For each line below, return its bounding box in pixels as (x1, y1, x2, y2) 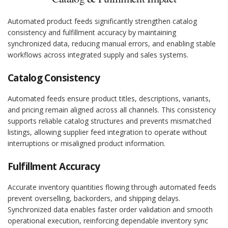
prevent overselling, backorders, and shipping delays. (8, 193, 180, 204)
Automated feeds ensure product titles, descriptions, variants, (8, 94, 211, 104)
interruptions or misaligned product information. (8, 138, 165, 149)
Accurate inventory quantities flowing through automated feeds (8, 182, 216, 192)
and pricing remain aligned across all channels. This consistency (8, 105, 216, 115)
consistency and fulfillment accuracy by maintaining (8, 27, 176, 38)
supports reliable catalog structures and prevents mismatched (8, 116, 211, 126)
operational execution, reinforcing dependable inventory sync (8, 216, 208, 226)
